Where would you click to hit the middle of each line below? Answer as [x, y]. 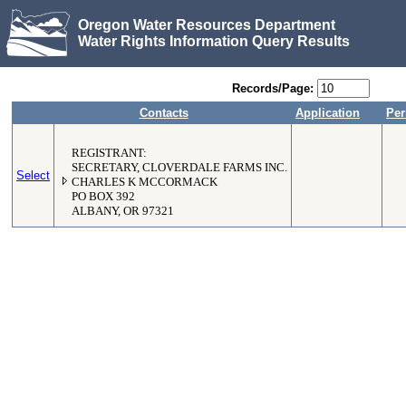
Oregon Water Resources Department [207, 24]
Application [328, 113]
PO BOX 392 [103, 197]
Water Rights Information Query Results [214, 41]
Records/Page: [273, 88]
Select [33, 175]
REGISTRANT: [109, 153]
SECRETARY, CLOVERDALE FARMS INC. [179, 168]
